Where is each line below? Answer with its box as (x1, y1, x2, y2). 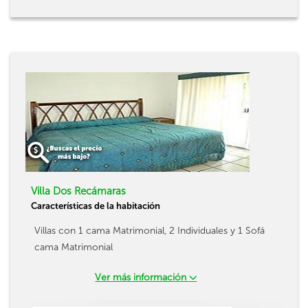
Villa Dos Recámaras (31, 185, 126, 197)
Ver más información (95, 272, 190, 283)
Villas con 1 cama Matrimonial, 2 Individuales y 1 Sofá (34, 225, 265, 236)
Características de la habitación (31, 201, 160, 211)
